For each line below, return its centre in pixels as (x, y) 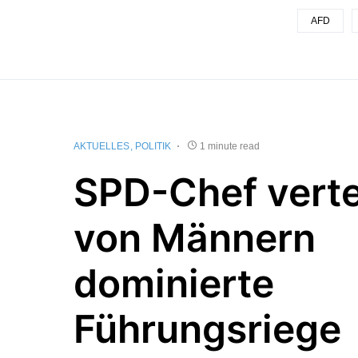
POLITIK (153, 146)
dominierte (174, 283)
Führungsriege (207, 328)
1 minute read (230, 146)
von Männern (195, 237)
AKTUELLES (101, 146)
